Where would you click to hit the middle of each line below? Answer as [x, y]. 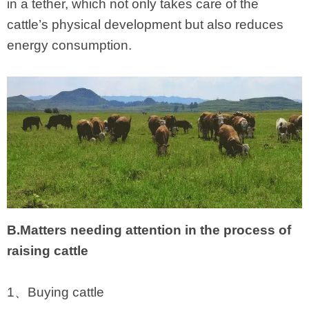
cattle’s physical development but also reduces [145, 24]
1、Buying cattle [56, 292]
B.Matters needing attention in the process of [149, 230]
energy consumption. [69, 45]
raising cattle [48, 251]
